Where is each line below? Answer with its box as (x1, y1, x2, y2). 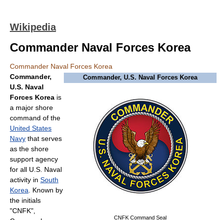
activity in (10, 176, 40, 184)
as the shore (10, 145, 49, 153)
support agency (10, 155, 58, 163)
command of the (10, 114, 60, 122)
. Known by (28, 186, 63, 194)
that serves (26, 135, 62, 142)
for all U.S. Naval (10, 165, 62, 173)
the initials (10, 196, 41, 204)
